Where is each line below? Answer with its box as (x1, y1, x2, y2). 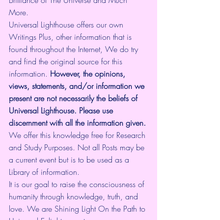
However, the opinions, (48, 68, 128, 79)
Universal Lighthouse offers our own (9, 19, 126, 30)
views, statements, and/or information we (9, 80, 147, 91)
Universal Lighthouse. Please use (9, 105, 115, 116)
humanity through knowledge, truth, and (9, 191, 140, 202)
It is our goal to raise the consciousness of (9, 178, 147, 190)
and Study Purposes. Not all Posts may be (9, 141, 147, 153)
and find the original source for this (9, 55, 125, 67)
